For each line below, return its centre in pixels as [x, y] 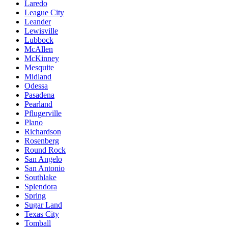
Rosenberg [42, 140]
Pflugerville [43, 113]
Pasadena [39, 95]
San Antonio [45, 168]
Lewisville [41, 31]
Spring [35, 195]
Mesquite [39, 67]
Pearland [38, 104]
